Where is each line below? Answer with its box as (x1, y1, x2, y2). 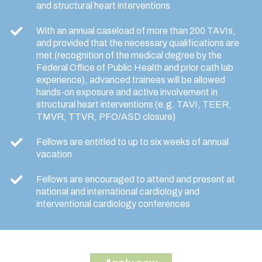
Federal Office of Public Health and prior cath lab (36, 63, 233, 73)
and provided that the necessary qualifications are (36, 38, 239, 49)
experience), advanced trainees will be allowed (36, 75, 225, 85)
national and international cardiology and (36, 187, 199, 197)
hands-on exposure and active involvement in (36, 87, 218, 98)
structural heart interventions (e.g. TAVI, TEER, (36, 99, 232, 110)
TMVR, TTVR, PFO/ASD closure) (36, 112, 175, 122)
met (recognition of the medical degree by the (36, 50, 222, 61)
